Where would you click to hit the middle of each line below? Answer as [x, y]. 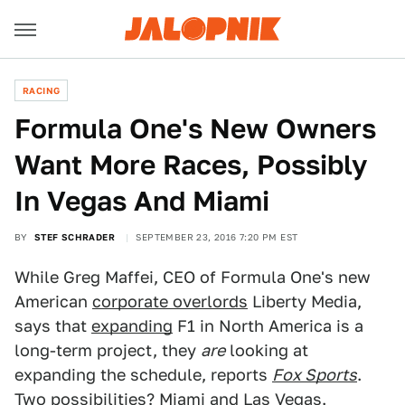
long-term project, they [108, 350]
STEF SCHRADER [75, 237]
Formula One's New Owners [195, 128]
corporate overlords [170, 301]
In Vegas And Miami [142, 201]
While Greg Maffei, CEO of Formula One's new [193, 277]
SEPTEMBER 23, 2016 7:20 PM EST [217, 237]
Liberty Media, [305, 301]
